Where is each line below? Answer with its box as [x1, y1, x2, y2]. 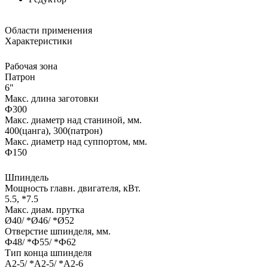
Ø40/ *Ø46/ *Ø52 [5, 215, 74, 226]
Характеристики [5, 35, 72, 46]
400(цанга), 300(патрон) [5, 125, 102, 136]
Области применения [5, 25, 92, 35]
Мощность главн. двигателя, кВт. [5, 182, 141, 193]
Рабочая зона [5, 60, 57, 71]
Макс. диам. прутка [5, 204, 84, 215]
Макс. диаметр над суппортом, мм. [5, 136, 147, 147]
